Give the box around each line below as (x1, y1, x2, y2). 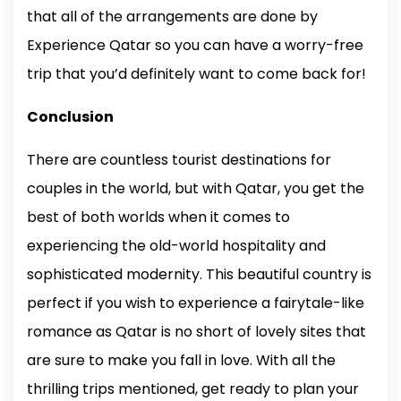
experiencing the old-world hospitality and (27, 235, 326, 257)
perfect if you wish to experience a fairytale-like (27, 293, 364, 314)
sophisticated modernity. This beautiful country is (27, 264, 371, 286)
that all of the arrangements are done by (27, 6, 318, 28)
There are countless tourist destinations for (27, 149, 331, 171)
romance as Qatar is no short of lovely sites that (27, 321, 366, 343)
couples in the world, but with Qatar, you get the (27, 178, 364, 200)
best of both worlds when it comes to (27, 207, 290, 228)
